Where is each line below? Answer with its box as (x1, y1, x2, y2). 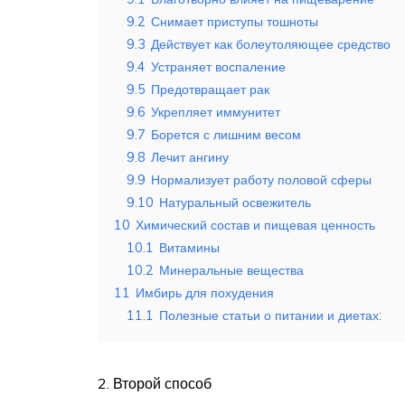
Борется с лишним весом (151, 127, 301, 144)
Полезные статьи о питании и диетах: (159, 307, 381, 325)
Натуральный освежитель (159, 194, 311, 212)
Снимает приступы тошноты (151, 14, 318, 31)
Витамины (159, 240, 220, 257)
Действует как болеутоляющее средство (151, 36, 391, 53)
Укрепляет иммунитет (151, 104, 280, 121)
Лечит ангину (151, 149, 229, 166)
